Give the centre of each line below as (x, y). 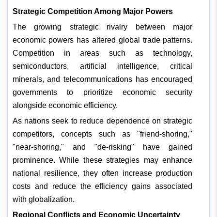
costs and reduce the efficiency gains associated (102, 186)
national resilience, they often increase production (102, 173)
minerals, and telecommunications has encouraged (102, 79)
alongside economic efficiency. (65, 105)
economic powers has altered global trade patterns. (102, 40)
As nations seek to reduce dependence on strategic (102, 121)
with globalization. (43, 199)
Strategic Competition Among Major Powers (93, 11)
